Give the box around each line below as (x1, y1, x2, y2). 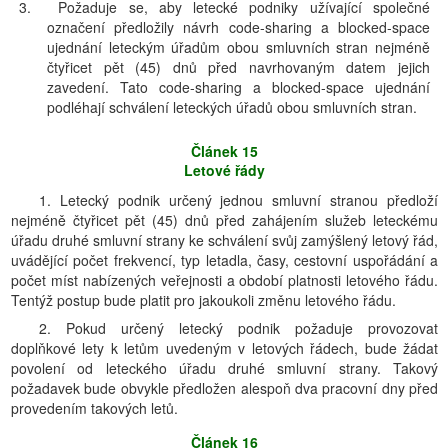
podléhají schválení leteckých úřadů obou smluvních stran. (47, 97, 417, 117)
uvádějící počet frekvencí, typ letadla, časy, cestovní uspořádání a (11, 250, 438, 270)
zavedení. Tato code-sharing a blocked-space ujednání (47, 77, 430, 97)
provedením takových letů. (11, 398, 178, 418)
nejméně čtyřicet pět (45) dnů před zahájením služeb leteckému (11, 210, 438, 230)
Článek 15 (191, 141, 258, 161)
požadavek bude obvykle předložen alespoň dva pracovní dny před (11, 378, 438, 398)
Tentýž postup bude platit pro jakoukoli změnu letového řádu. (11, 290, 396, 310)
